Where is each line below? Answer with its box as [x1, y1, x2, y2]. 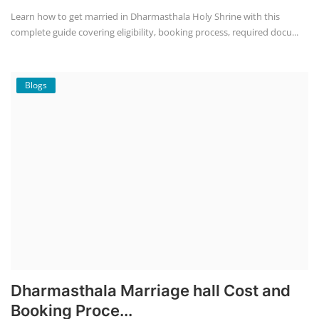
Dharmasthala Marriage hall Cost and [11, 281, 291, 300]
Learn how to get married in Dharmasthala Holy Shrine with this [11, 9, 280, 23]
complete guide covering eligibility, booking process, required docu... [11, 25, 298, 38]
